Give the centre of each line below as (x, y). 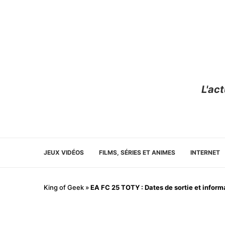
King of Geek (64, 188)
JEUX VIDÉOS (64, 153)
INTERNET (205, 153)
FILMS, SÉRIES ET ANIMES (137, 153)
